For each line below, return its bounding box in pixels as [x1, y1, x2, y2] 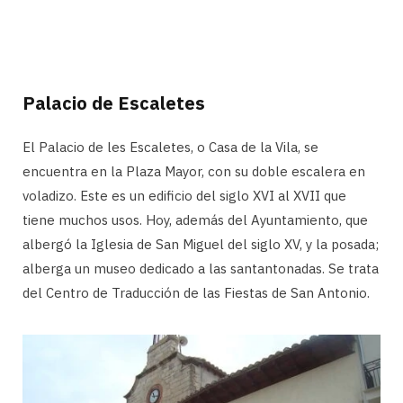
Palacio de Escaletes [22, 90, 205, 115]
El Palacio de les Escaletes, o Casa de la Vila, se [22, 138, 318, 156]
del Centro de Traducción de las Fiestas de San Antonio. [22, 283, 370, 301]
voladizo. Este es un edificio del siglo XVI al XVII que [22, 186, 346, 204]
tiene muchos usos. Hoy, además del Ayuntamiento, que [22, 210, 368, 228]
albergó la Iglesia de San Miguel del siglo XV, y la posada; [22, 235, 379, 253]
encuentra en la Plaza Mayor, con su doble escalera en [22, 162, 365, 180]
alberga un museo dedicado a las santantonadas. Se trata [22, 259, 379, 277]
